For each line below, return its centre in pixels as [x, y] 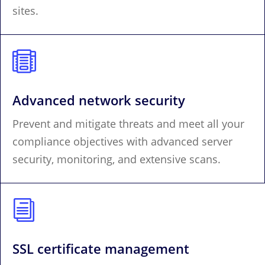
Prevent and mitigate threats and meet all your [128, 123]
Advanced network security [99, 100]
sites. [25, 10]
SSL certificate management [101, 248]
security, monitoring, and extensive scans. [117, 159]
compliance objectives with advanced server [122, 141]
